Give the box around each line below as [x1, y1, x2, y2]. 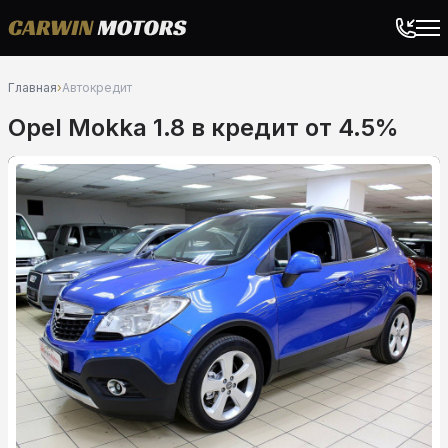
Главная [8, 80, 57, 95]
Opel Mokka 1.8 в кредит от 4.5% [8, 113, 399, 142]
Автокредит [62, 80, 132, 95]
